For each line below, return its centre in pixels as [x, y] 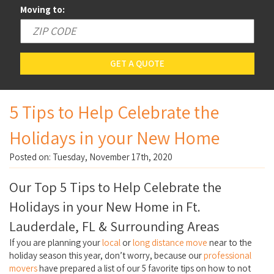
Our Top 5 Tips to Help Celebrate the [115, 187]
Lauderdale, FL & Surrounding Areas [114, 226]
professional [228, 256]
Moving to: [42, 9]
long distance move [170, 243]
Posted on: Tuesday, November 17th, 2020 [91, 157]
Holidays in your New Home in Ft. [105, 207]
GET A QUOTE [137, 64]
